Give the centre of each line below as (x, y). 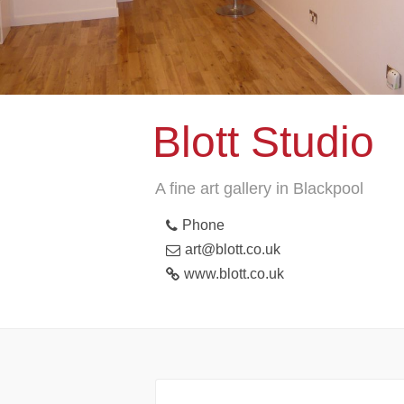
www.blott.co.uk (234, 274)
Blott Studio (263, 142)
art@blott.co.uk (233, 249)
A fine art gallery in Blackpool (259, 188)
